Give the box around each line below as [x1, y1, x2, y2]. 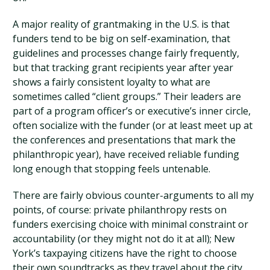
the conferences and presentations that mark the [13, 133, 236, 146]
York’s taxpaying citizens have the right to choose [13, 246, 237, 260]
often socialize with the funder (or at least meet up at [13, 119, 253, 132]
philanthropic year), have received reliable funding [13, 148, 240, 161]
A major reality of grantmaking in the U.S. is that [13, 17, 230, 31]
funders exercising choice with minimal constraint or [13, 218, 249, 231]
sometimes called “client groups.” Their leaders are [13, 90, 242, 103]
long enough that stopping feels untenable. [13, 162, 211, 175]
